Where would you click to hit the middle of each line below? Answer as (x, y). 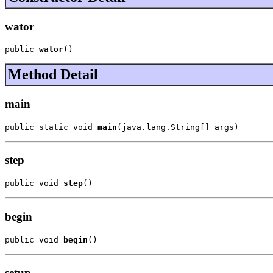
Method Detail (53, 75)
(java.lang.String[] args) (178, 127)
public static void (51, 127)
